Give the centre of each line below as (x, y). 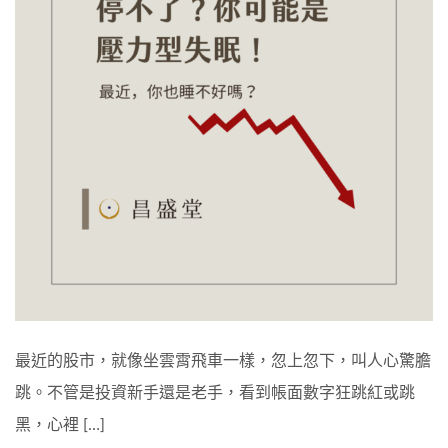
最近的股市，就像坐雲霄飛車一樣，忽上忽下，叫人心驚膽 (223, 360)
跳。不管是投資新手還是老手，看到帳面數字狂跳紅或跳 (215, 392)
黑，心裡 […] (60, 424)
